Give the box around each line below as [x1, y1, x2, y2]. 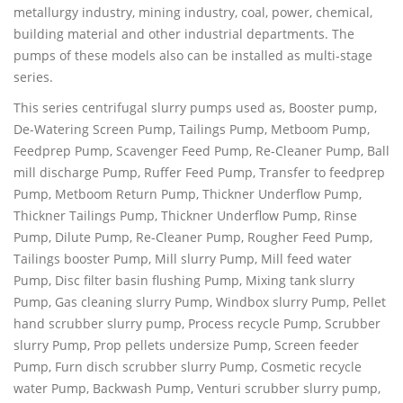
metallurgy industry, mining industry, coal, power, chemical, [13, 3, 372, 21]
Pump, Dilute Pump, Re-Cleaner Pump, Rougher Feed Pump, [13, 228, 372, 246]
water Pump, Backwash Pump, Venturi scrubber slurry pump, [13, 379, 381, 397]
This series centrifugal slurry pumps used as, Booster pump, [13, 98, 377, 116]
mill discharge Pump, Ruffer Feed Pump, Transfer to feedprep [13, 163, 385, 181]
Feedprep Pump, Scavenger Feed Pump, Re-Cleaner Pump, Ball [13, 141, 390, 159]
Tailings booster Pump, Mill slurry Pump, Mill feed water [13, 249, 352, 267]
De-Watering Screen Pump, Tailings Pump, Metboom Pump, [13, 120, 370, 138]
